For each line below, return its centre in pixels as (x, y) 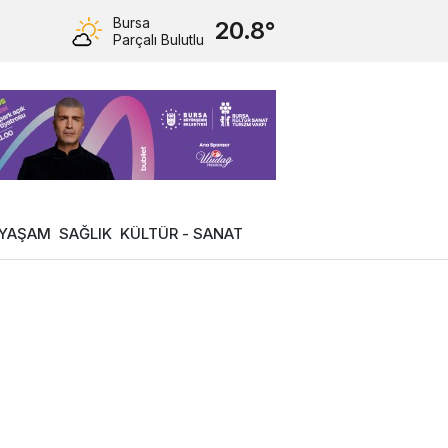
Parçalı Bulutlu (158, 39)
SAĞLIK (85, 233)
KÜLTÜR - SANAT (181, 233)
